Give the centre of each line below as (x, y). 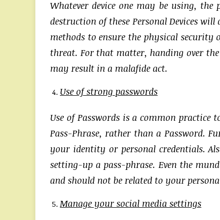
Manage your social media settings (131, 203)
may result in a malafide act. (109, 68)
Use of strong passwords (109, 91)
